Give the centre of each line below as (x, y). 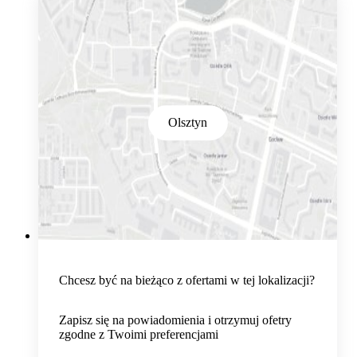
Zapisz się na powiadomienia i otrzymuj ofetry (175, 320)
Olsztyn (188, 123)
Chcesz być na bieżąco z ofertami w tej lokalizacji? (186, 280)
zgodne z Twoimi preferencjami (138, 335)
